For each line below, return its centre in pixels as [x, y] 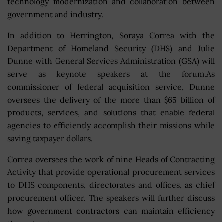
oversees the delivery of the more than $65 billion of [111, 100]
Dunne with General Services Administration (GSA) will [111, 61]
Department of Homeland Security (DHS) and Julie [111, 48]
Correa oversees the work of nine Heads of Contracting [111, 159]
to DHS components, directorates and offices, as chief [111, 185]
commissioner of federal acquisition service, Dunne [111, 87]
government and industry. [55, 15]
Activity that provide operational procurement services [111, 172]
